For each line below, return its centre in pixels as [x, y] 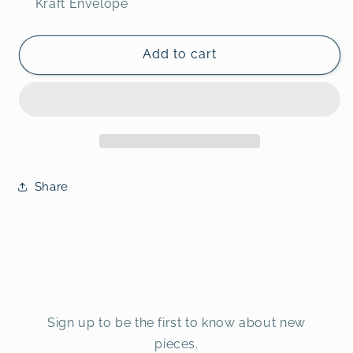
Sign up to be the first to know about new [176, 322]
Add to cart [180, 54]
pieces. [176, 344]
